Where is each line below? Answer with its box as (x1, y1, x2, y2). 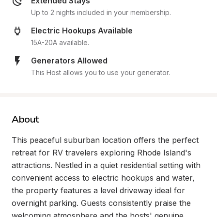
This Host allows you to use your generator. (31, 68, 170, 77)
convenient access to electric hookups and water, (12, 173, 195, 183)
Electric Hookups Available (31, 26, 133, 35)
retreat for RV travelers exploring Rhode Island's (12, 148, 191, 157)
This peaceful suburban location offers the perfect (12, 135, 199, 145)
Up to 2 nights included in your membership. (31, 8, 171, 16)
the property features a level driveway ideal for (12, 186, 185, 195)
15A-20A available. (31, 38, 89, 46)
